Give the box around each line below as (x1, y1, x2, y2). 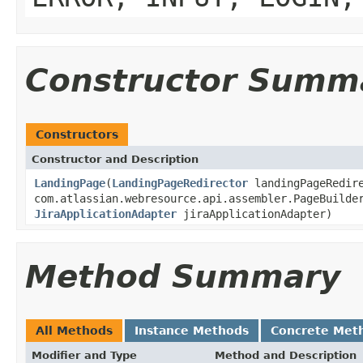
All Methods (36, 323, 113, 337)
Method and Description (215, 348, 357, 361)
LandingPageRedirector (112, 176, 248, 190)
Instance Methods (135, 323, 249, 337)
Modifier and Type (32, 348, 137, 361)
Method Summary (25, 258, 340, 295)
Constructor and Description (32, 152, 199, 165)
